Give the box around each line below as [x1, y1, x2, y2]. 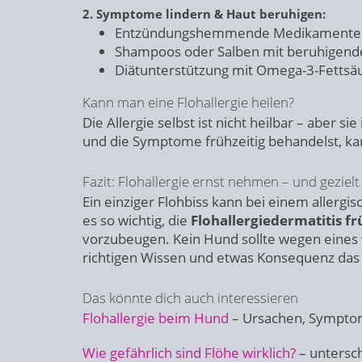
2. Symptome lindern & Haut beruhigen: [82, 6, 326, 22]
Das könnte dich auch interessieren [82, 288, 298, 307]
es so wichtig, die [82, 211, 191, 229]
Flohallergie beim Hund [82, 309, 229, 327]
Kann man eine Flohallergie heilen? [82, 93, 294, 112]
